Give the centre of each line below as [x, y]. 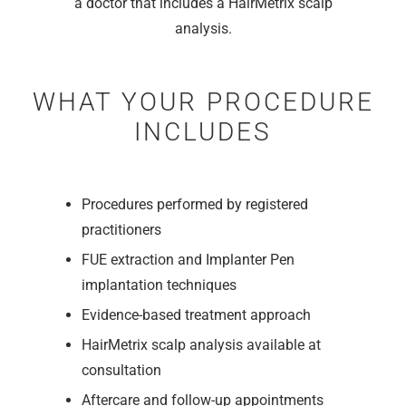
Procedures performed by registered [195, 204]
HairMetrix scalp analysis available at [201, 345]
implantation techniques [159, 285]
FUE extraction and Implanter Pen [188, 260]
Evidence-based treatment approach [196, 315]
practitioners [121, 230]
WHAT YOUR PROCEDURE [203, 102]
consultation [121, 370]
